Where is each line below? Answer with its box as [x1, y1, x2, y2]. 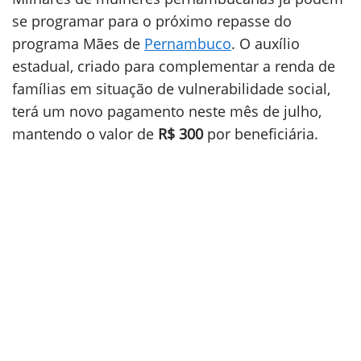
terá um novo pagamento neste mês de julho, [12, 102, 322, 121]
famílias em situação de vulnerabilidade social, [12, 79, 330, 98]
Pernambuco [144, 34, 231, 53]
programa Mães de [12, 34, 144, 53]
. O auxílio [231, 34, 300, 53]
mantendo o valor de [12, 124, 158, 143]
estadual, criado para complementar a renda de [12, 56, 335, 76]
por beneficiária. [203, 124, 318, 143]
